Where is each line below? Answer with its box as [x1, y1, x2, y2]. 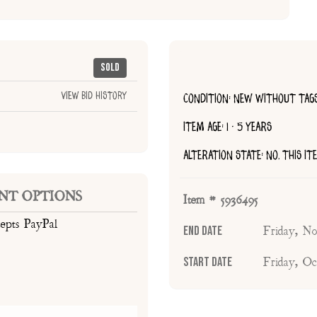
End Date [183, 224, 222, 239]
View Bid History [61, 91, 127, 103]
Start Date [183, 255, 232, 270]
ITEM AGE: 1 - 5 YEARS [183, 120, 272, 134]
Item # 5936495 [183, 192, 258, 209]
